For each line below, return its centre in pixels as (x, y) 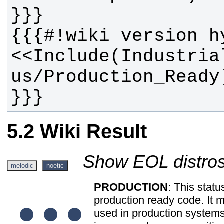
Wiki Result (93, 132)
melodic (22, 165)
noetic (55, 165)
